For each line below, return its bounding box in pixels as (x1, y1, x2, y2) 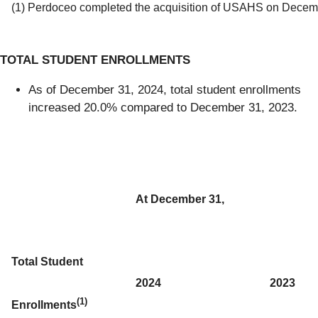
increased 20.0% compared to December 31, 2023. (28, 100, 297, 114)
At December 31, (136, 192, 224, 205)
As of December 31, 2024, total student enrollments (28, 82, 301, 97)
